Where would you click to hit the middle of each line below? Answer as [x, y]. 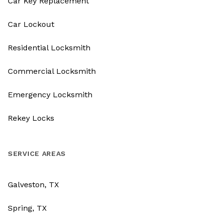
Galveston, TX [33, 185]
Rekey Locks [31, 118]
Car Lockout [31, 24]
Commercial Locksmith [52, 71]
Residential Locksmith [49, 48]
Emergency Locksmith [50, 95]
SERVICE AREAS [37, 154]
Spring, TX [27, 208]
